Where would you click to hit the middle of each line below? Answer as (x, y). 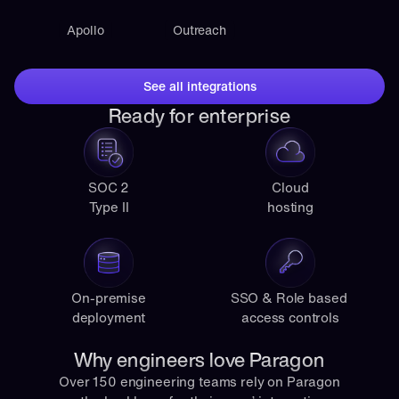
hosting (290, 207)
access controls (290, 317)
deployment (109, 317)
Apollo (85, 30)
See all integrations (199, 86)
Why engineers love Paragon (199, 360)
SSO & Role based (289, 297)
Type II (109, 207)
